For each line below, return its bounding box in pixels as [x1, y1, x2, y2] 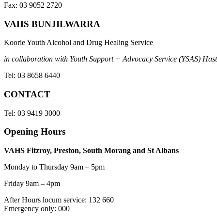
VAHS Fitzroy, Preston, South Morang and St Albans [4, 146, 179, 155]
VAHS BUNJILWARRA [4, 18, 100, 29]
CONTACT [4, 89, 50, 99]
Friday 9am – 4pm [4, 179, 60, 188]
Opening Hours [4, 126, 65, 137]
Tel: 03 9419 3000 [4, 108, 60, 117]
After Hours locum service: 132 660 [4, 196, 114, 204]
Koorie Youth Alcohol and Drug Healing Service [4, 38, 153, 47]
